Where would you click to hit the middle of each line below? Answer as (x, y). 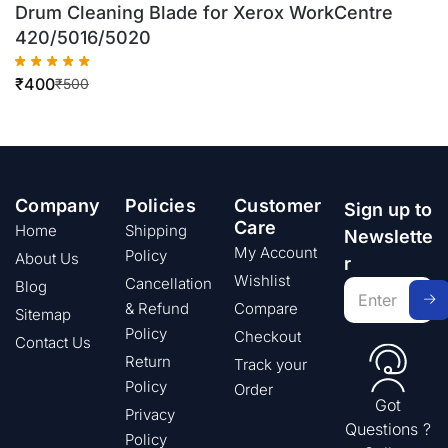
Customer (278, 205)
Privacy (149, 414)
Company (58, 205)
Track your (270, 364)
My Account (275, 252)
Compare (266, 308)
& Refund (156, 308)
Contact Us (53, 342)
